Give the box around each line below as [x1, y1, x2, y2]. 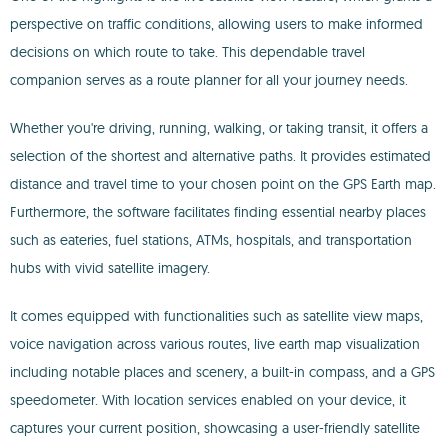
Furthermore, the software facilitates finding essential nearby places [10, 203, 426, 221]
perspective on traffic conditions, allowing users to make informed [10, 15, 423, 33]
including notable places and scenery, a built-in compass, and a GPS [10, 363, 435, 381]
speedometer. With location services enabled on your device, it [10, 391, 406, 409]
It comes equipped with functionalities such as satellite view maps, [10, 307, 423, 325]
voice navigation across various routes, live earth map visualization [10, 335, 420, 353]
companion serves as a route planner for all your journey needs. [10, 71, 408, 89]
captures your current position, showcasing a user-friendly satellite [10, 419, 420, 437]
